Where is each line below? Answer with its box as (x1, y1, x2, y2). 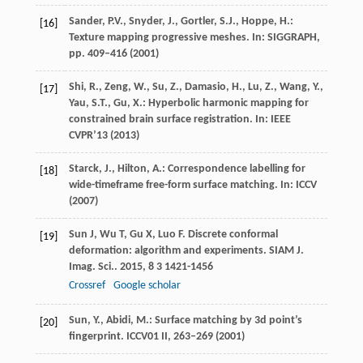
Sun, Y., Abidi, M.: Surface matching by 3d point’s (68, 314, 302, 327)
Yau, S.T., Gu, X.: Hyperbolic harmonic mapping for (68, 96, 309, 109)
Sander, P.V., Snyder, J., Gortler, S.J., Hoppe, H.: (68, 15, 293, 28)
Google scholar (113, 279, 181, 292)
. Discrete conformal (181, 228, 278, 241)
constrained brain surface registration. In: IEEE (68, 113, 291, 126)
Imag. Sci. (68, 260, 114, 273)
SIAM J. (268, 244, 304, 257)
